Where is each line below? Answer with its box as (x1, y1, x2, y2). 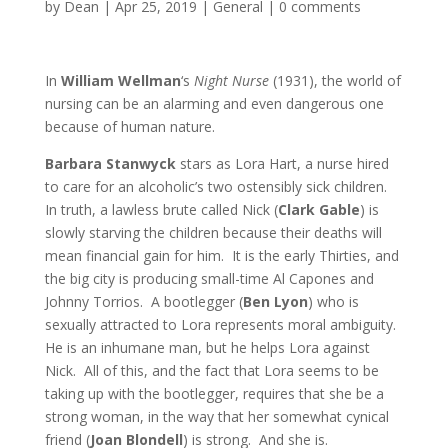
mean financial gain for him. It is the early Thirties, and (44, 246, 399, 266)
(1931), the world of (272, 71, 401, 91)
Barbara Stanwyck (44, 154, 180, 174)
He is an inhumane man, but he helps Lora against (44, 338, 370, 358)
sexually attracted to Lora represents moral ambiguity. (44, 315, 400, 335)
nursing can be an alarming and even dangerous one (44, 94, 384, 114)
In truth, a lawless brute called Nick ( (44, 200, 278, 220)
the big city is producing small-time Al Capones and (44, 269, 374, 289)
